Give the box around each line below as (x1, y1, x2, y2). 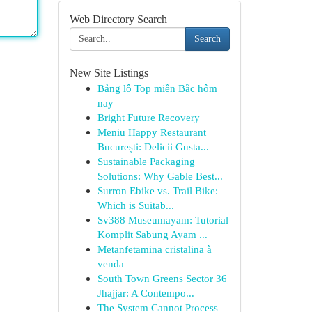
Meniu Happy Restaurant (97, 126, 206, 138)
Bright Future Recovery (97, 111, 200, 123)
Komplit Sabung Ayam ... (97, 228, 208, 240)
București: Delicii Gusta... (97, 141, 209, 153)
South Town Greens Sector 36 (97, 272, 227, 284)
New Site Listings (69, 67, 148, 79)
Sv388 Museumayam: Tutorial (97, 214, 228, 226)
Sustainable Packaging (97, 155, 195, 167)
